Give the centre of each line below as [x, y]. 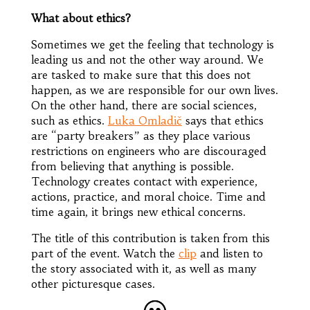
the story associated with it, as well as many [143, 268]
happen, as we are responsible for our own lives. [154, 90]
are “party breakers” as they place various [140, 135]
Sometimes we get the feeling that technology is [152, 44]
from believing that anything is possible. [132, 166]
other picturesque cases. [93, 283]
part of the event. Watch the [104, 253]
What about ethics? [81, 18]
